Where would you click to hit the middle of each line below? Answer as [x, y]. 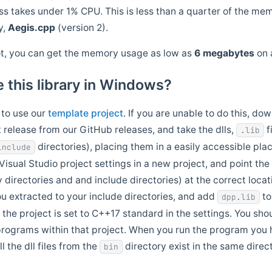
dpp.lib [239, 197]
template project [86, 114]
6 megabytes [225, 53]
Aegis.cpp [32, 27]
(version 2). [82, 27]
